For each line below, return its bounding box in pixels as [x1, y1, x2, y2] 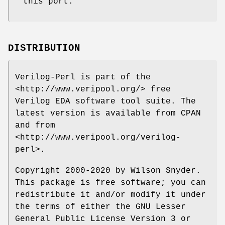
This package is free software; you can [15, 178, 206, 187]
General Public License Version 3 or [15, 214, 191, 223]
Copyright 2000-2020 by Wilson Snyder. [15, 166, 201, 175]
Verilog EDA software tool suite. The [15, 96, 196, 106]
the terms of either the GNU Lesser [15, 202, 186, 211]
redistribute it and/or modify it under [15, 190, 206, 199]
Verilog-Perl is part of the [15, 72, 151, 82]
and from [15, 121, 55, 130]
